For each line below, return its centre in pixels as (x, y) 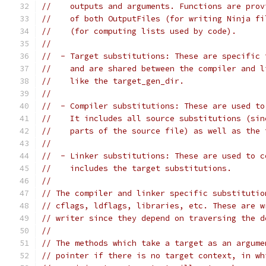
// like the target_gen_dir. (113, 81)
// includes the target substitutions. (137, 168)
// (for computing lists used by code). (139, 31)
